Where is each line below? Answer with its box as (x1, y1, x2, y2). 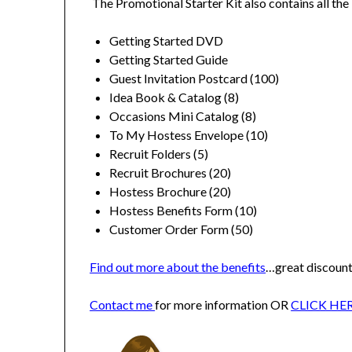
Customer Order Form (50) (109, 222, 254, 237)
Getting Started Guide (109, 52, 229, 68)
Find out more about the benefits (90, 259, 266, 275)
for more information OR (155, 297, 291, 313)
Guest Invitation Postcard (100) (109, 71, 280, 86)
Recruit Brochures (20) (109, 165, 232, 181)
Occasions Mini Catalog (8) (109, 108, 257, 124)
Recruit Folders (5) (109, 146, 209, 162)
